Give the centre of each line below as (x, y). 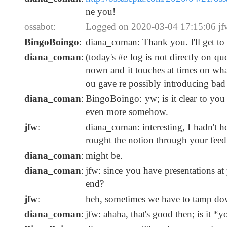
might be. (104, 156)
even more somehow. (127, 112)
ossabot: (40, 27)
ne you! (101, 12)
